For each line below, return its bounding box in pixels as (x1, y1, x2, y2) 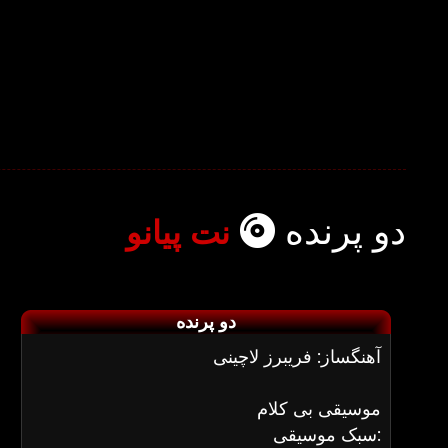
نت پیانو (126, 215, 230, 251)
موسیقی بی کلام (257, 398, 381, 419)
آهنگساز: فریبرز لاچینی (213, 346, 381, 367)
